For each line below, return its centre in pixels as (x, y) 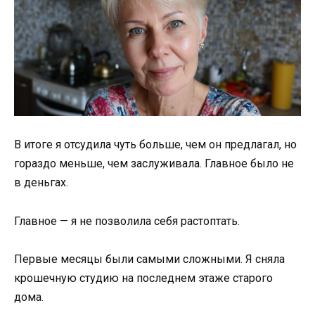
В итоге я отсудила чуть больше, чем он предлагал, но (155, 145)
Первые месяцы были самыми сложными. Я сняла (149, 259)
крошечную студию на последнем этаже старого (143, 278)
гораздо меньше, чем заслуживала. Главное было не (154, 164)
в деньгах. (41, 183)
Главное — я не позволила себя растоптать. (127, 221)
